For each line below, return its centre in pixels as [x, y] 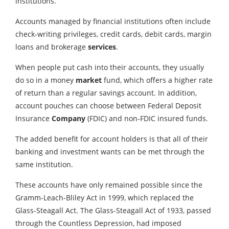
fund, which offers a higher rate [157, 80]
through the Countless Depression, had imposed [98, 223]
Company [68, 118]
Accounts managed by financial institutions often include [113, 21]
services [102, 47]
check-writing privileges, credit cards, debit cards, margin [113, 34]
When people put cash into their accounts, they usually [110, 67]
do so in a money [45, 80]
